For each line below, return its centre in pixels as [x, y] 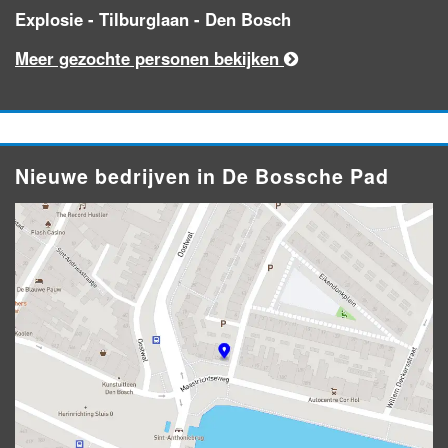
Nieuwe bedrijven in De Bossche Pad [202, 175]
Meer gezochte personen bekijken [149, 57]
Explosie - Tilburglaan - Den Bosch [153, 18]
